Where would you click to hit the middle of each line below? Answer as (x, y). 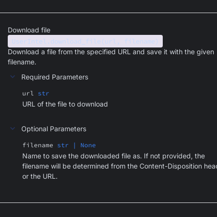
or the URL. (40, 176)
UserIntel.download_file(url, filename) (85, 41)
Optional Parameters (54, 128)
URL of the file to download (65, 104)
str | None (77, 145)
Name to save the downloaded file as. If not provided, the (114, 156)
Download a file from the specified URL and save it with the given (111, 52)
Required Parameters (55, 77)
